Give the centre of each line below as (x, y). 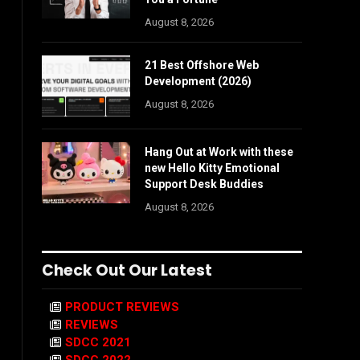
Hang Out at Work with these (219, 152)
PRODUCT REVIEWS (122, 307)
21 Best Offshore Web (202, 65)
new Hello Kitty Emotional (212, 168)
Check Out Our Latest (127, 270)
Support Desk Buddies (204, 184)
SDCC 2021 (98, 342)
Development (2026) (198, 81)
